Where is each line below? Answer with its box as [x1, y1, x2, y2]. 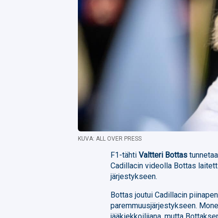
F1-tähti [110, 150, 139, 160]
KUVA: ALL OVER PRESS [78, 135, 142, 142]
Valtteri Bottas [139, 150, 188, 160]
